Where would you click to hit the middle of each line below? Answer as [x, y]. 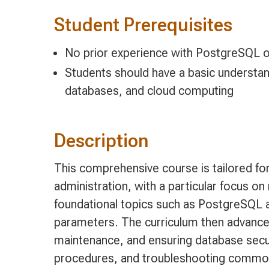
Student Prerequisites [143, 25]
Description [101, 141]
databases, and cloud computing [149, 91]
